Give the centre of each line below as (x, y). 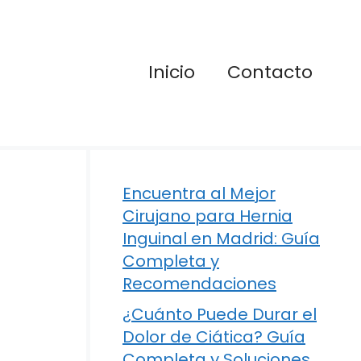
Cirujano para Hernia (207, 216)
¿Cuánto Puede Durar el (220, 314)
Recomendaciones (199, 283)
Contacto (270, 73)
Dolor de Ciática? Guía (214, 336)
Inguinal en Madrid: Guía (221, 238)
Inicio (172, 73)
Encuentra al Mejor (199, 193)
